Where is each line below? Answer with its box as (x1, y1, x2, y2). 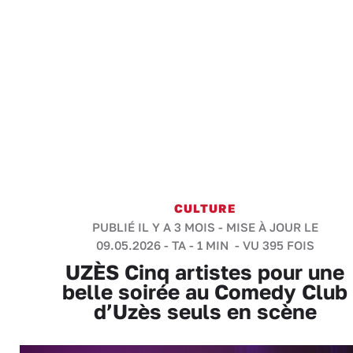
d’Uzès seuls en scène (93, 299, 317, 324)
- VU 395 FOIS (231, 238, 314, 252)
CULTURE (174, 201, 236, 215)
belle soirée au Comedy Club (62, 280, 347, 304)
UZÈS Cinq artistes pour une (65, 260, 344, 284)
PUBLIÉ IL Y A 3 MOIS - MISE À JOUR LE (91, 220, 318, 234)
